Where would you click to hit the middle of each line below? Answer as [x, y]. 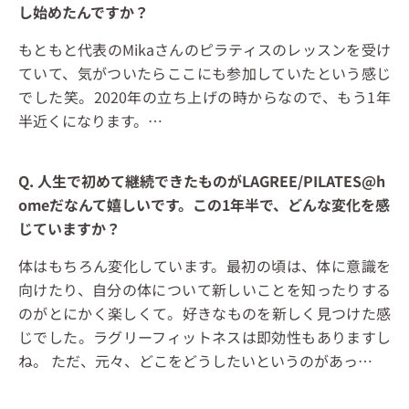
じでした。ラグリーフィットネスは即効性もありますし [204, 336]
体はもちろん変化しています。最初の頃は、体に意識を [204, 265]
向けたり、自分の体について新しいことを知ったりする [204, 289]
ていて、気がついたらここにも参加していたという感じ [204, 73]
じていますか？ [69, 228]
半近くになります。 [83, 120]
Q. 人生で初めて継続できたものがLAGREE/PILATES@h [202, 180]
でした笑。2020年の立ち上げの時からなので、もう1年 [204, 96]
